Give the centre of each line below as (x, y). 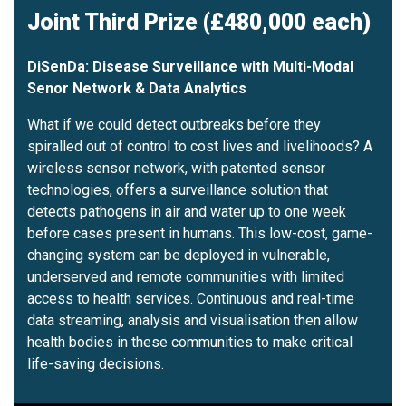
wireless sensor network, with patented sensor (176, 168)
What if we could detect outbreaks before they (174, 124)
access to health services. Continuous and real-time (191, 298)
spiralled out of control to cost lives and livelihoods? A (200, 146)
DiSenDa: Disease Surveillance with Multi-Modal (190, 66)
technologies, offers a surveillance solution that (178, 189)
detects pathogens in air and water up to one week (187, 211)
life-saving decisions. (96, 363)
